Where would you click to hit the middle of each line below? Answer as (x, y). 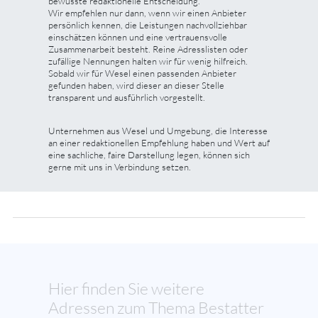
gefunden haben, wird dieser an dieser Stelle (136, 85)
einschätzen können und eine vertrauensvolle (138, 37)
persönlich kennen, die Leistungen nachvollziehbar (148, 24)
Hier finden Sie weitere (126, 288)
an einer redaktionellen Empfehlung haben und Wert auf (159, 142)
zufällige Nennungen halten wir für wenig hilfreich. (148, 61)
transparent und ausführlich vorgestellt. (127, 97)
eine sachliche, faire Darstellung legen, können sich (149, 154)
